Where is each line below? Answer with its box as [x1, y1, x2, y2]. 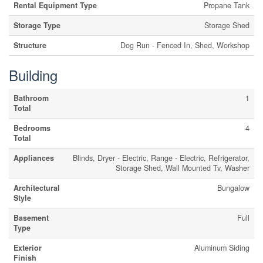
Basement [14, 213, 49, 223]
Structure [14, 40, 46, 50]
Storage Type [14, 20, 60, 31]
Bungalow [217, 183, 249, 193]
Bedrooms [14, 123, 50, 133]
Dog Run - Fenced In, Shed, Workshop [120, 40, 249, 50]
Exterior [14, 242, 42, 253]
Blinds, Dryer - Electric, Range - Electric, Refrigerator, [73, 153, 249, 163]
